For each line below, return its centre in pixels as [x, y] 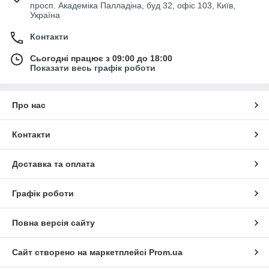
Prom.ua [166, 252]
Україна [45, 15]
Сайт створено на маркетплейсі [80, 252]
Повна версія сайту [53, 222]
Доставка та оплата [53, 164]
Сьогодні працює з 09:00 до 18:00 [101, 58]
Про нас [29, 105]
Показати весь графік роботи [93, 68]
